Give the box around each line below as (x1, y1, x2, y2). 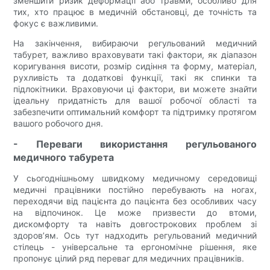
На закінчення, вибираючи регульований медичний (13, 38, 257, 49)
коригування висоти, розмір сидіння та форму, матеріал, (13, 61, 257, 72)
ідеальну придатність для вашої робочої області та (13, 95, 257, 106)
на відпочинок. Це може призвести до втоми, (13, 207, 257, 218)
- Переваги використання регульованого (13, 138, 257, 151)
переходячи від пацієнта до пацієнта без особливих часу (13, 196, 257, 207)
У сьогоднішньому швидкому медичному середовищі (13, 173, 257, 184)
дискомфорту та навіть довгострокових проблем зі (13, 219, 257, 230)
